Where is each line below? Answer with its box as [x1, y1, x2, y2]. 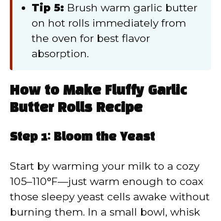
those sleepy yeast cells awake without [10, 190, 210, 203]
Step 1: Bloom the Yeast [10, 132, 155, 144]
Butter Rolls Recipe [10, 102, 143, 115]
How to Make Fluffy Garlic [10, 85, 187, 98]
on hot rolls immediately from [32, 17, 186, 30]
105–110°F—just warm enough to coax [10, 175, 203, 188]
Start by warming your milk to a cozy [10, 160, 199, 173]
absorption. [32, 47, 89, 60]
